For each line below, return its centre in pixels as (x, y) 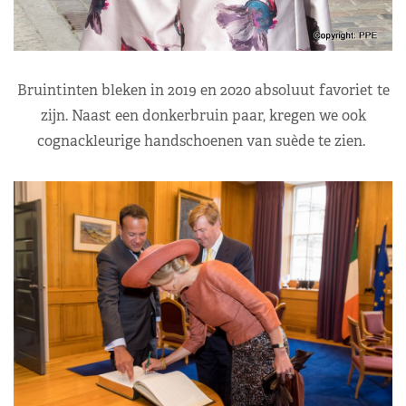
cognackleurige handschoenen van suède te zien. (203, 141)
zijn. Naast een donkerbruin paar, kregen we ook (203, 116)
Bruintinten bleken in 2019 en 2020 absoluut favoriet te (203, 91)
